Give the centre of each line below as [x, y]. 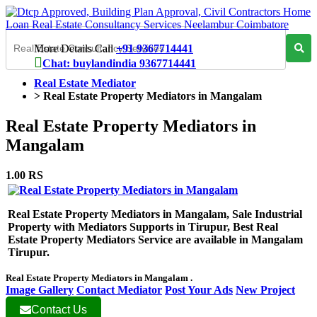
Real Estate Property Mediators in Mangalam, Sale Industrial [155, 214]
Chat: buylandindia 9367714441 [119, 63]
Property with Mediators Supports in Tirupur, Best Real [143, 226]
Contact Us [59, 309]
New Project [265, 289]
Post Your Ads [199, 289]
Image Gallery [40, 289]
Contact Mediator [119, 289]
